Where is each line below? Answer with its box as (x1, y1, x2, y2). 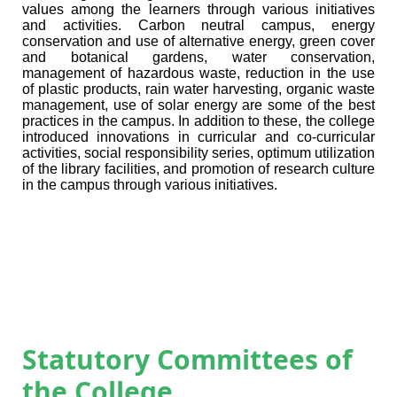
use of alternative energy (136, 34, 292, 50)
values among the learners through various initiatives (22, 2, 375, 18)
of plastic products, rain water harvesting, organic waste (22, 82, 375, 97)
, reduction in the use (236, 66, 376, 82)
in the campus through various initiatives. (22, 177, 277, 193)
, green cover (292, 34, 375, 50)
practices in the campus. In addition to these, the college (22, 113, 375, 129)
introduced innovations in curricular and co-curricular (22, 129, 375, 145)
